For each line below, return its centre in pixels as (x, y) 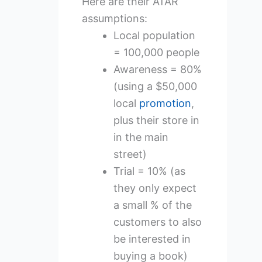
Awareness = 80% (157, 69)
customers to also (157, 222)
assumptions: (114, 18)
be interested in (152, 239)
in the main (141, 137)
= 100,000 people (156, 52)
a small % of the (152, 205)
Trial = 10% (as (149, 171)
